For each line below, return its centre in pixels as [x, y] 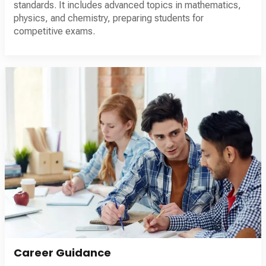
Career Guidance [62, 252]
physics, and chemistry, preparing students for [109, 18]
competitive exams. [54, 31]
